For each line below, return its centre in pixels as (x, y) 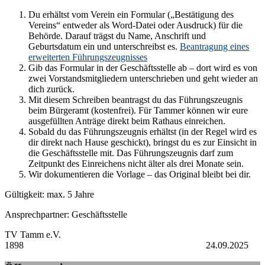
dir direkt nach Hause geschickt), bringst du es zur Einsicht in (143, 142)
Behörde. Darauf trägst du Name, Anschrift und (117, 35)
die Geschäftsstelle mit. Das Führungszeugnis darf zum (131, 153)
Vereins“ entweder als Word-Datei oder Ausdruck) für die (135, 25)
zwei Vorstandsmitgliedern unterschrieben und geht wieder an (143, 78)
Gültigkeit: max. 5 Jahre (49, 194)
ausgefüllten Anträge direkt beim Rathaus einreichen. (127, 121)
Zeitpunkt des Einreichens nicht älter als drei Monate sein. (136, 163)
